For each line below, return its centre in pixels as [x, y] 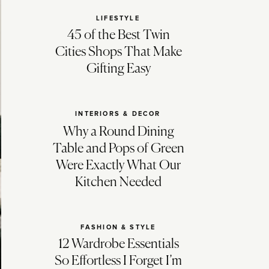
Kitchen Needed [118, 183]
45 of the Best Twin [118, 35]
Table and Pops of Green [118, 149]
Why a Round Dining [118, 132]
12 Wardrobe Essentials [118, 244]
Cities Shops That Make [118, 52]
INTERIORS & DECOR [118, 114]
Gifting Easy [118, 69]
